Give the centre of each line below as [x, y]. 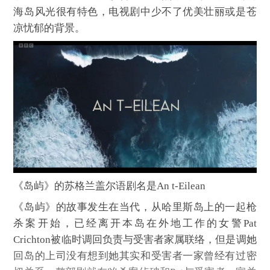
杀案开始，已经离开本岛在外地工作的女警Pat [135, 223]
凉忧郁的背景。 [49, 28]
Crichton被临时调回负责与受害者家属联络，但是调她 [135, 239]
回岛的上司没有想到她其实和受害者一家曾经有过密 [135, 256]
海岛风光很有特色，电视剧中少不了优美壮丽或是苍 [135, 11]
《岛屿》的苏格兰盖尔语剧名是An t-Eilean [110, 186]
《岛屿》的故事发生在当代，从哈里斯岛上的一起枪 [135, 207]
